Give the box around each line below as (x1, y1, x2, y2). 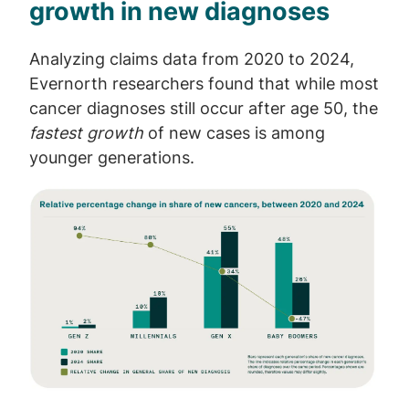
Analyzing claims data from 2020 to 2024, (29, 49, 354, 68)
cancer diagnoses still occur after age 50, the (29, 99, 378, 118)
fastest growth (29, 123, 143, 142)
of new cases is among (143, 123, 325, 142)
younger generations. (29, 148, 194, 167)
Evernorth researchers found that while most (29, 74, 379, 93)
